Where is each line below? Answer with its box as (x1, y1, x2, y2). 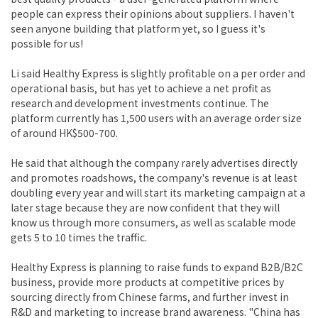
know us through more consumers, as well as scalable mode (11, 215, 296, 230)
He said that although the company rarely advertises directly (11, 155, 297, 170)
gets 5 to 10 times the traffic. (11, 230, 147, 245)
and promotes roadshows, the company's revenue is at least (11, 170, 297, 185)
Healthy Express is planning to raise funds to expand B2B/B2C (11, 260, 303, 275)
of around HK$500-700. (11, 126, 118, 141)
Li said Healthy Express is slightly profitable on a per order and (11, 66, 305, 81)
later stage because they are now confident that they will (11, 200, 280, 215)
